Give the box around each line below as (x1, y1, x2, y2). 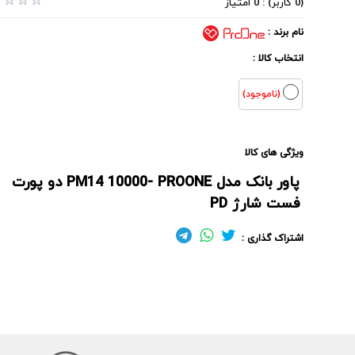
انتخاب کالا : (253, 52, 304, 65)
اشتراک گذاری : (239, 232, 304, 245)
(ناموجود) (242, 88, 281, 101)
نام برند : (265, 26, 304, 39)
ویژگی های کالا (245, 147, 304, 159)
